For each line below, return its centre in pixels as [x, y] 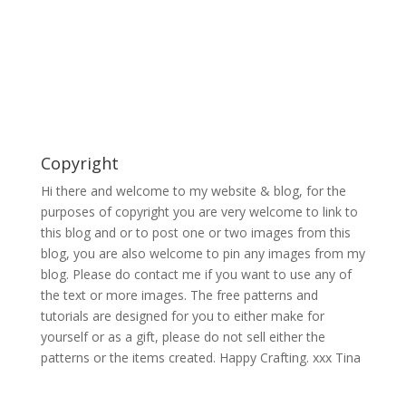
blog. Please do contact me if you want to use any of [196, 274]
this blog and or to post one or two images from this [195, 232]
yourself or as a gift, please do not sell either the [183, 336]
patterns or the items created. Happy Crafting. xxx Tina [200, 357]
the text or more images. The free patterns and [179, 295]
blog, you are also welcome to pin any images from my [203, 253]
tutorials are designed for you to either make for [182, 315]
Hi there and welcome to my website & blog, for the [193, 190]
